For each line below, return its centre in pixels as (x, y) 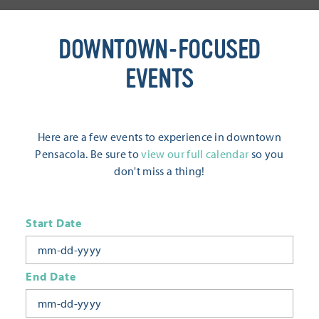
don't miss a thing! (159, 171)
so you (266, 153)
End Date (51, 276)
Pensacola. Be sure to (88, 153)
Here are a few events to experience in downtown (159, 136)
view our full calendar (195, 153)
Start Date (54, 223)
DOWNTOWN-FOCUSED (159, 49)
